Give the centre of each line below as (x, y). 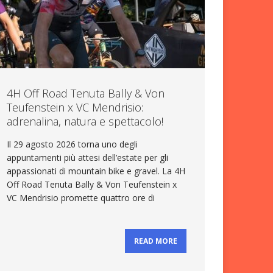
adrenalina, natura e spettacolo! (85, 122)
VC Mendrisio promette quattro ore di (81, 198)
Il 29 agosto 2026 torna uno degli (73, 144)
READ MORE (155, 241)
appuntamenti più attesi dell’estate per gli (88, 158)
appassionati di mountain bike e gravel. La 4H (96, 171)
